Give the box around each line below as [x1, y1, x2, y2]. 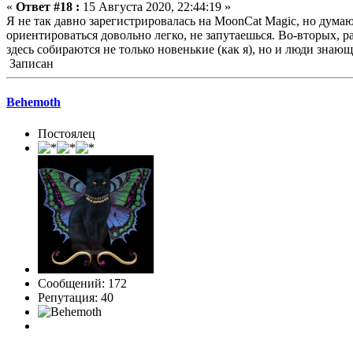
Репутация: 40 [38, 290, 113, 304]
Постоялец [38, 126, 95, 140]
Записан [6, 57, 54, 71]
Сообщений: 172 [38, 276, 127, 290]
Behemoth [6, 95, 61, 110]
